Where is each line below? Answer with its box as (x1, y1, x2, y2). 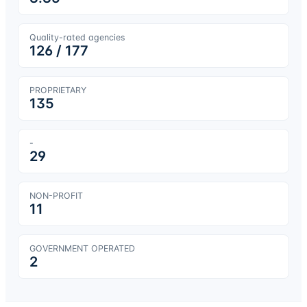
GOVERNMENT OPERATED (29, 243, 135, 254)
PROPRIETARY (29, 84, 86, 95)
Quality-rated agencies (29, 32, 125, 42)
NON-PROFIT (29, 190, 83, 201)
